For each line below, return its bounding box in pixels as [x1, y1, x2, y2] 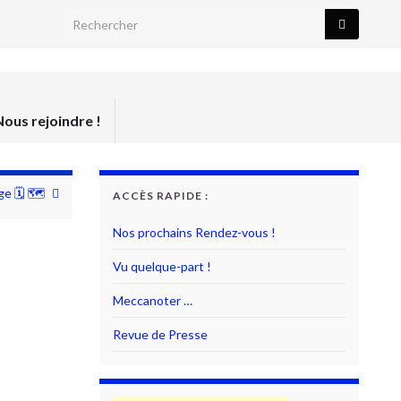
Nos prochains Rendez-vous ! [113, 225, 276, 240]
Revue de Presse [113, 327, 208, 342]
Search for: [63, 11, 130, 26]
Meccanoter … [113, 293, 192, 308]
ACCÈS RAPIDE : [113, 189, 209, 202]
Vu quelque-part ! [113, 259, 211, 274]
